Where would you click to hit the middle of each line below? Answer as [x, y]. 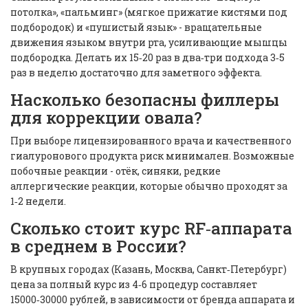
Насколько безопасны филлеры [145, 100]
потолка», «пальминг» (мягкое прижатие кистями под [149, 12]
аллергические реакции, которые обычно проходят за [149, 186]
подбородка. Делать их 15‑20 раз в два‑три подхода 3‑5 [147, 58]
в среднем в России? [98, 246]
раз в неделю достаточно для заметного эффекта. [136, 73]
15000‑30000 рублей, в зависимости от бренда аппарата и [153, 300]
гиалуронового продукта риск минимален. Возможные [152, 156]
